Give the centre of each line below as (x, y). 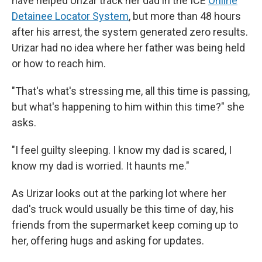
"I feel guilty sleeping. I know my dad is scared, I (122, 150)
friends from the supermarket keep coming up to (125, 225)
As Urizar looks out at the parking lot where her (119, 193)
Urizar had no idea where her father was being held (128, 48)
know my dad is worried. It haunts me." (101, 166)
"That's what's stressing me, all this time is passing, (131, 91)
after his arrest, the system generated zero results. (130, 32)
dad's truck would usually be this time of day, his (123, 209)
